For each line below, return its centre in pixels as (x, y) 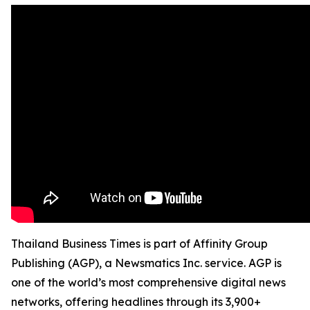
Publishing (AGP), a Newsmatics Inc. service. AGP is (146, 263)
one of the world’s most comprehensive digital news (148, 282)
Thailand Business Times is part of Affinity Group (139, 244)
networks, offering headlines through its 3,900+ (136, 302)
